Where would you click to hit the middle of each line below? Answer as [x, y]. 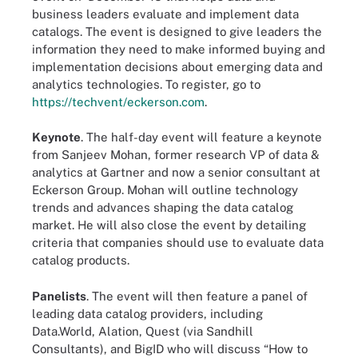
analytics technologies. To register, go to [146, 84]
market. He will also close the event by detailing [169, 225]
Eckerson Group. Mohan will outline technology [165, 190]
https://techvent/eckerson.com [118, 101]
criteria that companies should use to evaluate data [178, 243]
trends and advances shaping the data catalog [163, 208]
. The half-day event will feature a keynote [201, 137]
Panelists [59, 296]
